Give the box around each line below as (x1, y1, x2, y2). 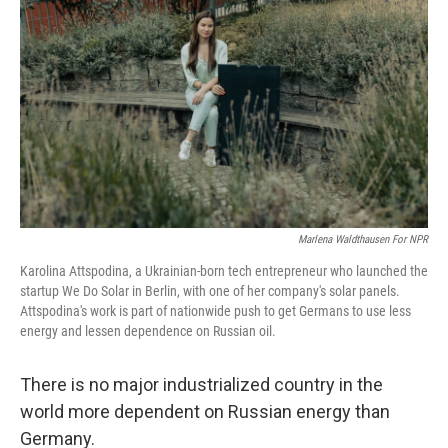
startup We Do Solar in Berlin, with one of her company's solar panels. (20, 283, 400, 299)
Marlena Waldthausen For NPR (298, 233, 428, 246)
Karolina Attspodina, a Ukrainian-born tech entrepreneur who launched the (20, 263, 428, 279)
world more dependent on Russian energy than (20, 401, 390, 422)
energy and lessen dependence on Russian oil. (20, 323, 276, 339)
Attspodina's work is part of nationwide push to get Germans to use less (20, 303, 411, 319)
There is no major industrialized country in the (20, 374, 383, 395)
